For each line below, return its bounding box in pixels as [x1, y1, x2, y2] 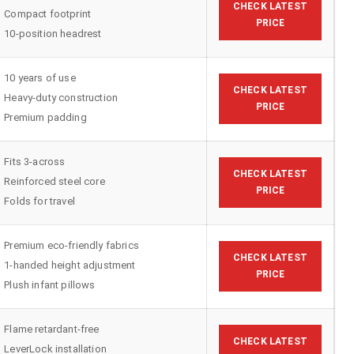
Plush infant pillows [4, 278, 96, 291]
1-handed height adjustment [4, 258, 136, 271]
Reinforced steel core [4, 175, 105, 187]
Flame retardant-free [4, 322, 100, 335]
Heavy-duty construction [4, 91, 119, 104]
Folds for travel [4, 194, 75, 207]
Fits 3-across [4, 155, 66, 168]
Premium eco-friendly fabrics [4, 239, 139, 251]
